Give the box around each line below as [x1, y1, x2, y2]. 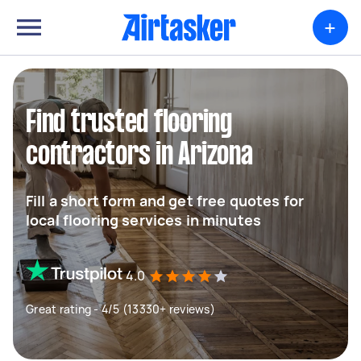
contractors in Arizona [26, 141, 253, 170]
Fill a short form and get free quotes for [26, 191, 305, 210]
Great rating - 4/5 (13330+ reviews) [26, 301, 215, 317]
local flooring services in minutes [26, 210, 262, 230]
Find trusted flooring [26, 109, 232, 138]
